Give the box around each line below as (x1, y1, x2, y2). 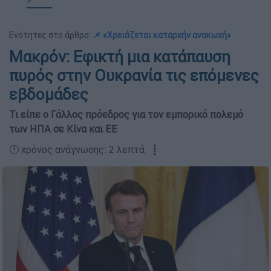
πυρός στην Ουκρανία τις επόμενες (9, 66, 259, 85)
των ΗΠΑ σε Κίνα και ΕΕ (9, 123, 117, 135)
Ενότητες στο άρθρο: (9, 30, 93, 41)
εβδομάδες (9, 85, 88, 104)
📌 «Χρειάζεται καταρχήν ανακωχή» (93, 30, 231, 41)
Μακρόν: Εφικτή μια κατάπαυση (9, 47, 230, 67)
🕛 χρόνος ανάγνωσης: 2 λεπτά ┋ (9, 143, 158, 155)
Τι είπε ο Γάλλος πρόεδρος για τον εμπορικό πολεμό (9, 108, 243, 120)
